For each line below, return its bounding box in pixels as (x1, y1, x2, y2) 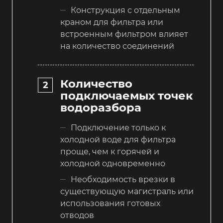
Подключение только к (71, 123, 166, 132)
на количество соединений (60, 41, 174, 51)
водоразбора (60, 101, 141, 114)
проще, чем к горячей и (60, 147, 159, 156)
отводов (60, 211, 94, 220)
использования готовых (60, 199, 160, 208)
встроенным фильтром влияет (60, 29, 188, 39)
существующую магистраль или (60, 187, 194, 196)
